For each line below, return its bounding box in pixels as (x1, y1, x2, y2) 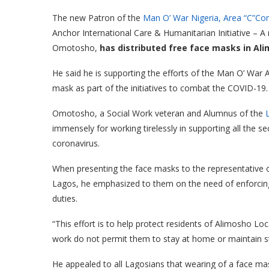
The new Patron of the (52, 11, 143, 23)
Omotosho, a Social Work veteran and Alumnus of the (52, 107, 265, 119)
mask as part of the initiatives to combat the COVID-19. (52, 82, 268, 94)
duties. (52, 192, 80, 204)
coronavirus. (52, 137, 100, 149)
